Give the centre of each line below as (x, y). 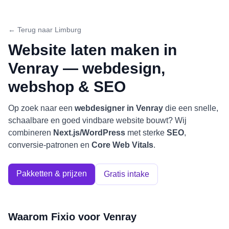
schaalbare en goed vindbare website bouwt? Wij (97, 120)
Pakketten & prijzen (52, 174)
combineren (31, 133)
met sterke (145, 133)
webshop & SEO (67, 87)
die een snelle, (191, 108)
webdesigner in (105, 108)
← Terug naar (31, 30)
